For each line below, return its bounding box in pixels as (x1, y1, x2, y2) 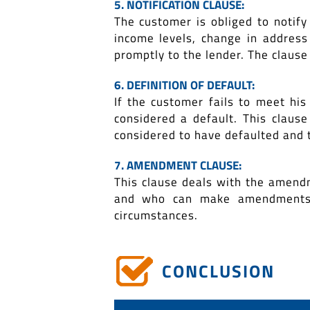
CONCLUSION (161, 258, 275, 285)
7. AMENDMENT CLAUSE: (113, 156, 241, 175)
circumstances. (113, 206, 198, 225)
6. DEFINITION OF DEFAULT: (113, 76, 255, 95)
